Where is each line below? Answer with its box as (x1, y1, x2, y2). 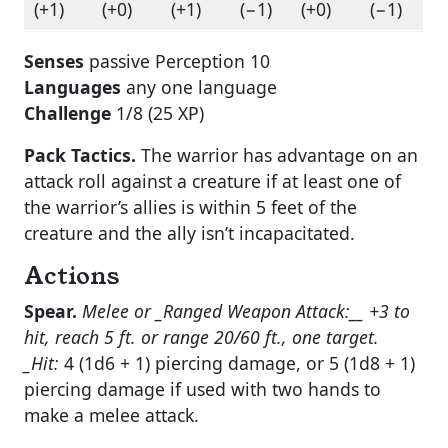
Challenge (24, 101, 111, 125)
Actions (24, 259, 119, 293)
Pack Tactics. (24, 143, 136, 167)
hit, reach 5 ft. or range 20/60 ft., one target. (24, 325, 379, 349)
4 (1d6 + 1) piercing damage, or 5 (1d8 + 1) (59, 351, 415, 375)
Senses (24, 49, 84, 73)
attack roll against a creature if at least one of (24, 169, 401, 193)
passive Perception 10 (84, 49, 270, 73)
